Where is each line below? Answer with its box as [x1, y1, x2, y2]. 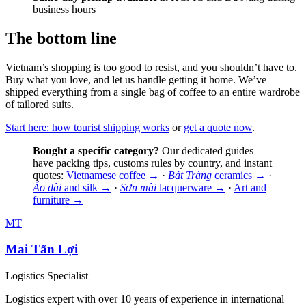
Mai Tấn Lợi [5, 242, 78, 257]
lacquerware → [156, 181, 225, 193]
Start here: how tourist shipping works [5, 121, 169, 133]
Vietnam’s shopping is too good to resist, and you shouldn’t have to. [5, 61, 297, 73]
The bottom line [5, 29, 117, 47]
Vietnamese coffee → [66, 169, 159, 181]
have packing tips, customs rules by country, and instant [33, 156, 272, 169]
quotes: [33, 169, 66, 181]
